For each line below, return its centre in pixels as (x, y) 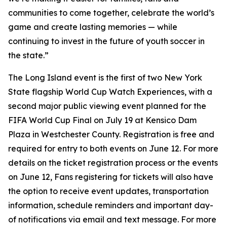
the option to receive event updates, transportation (108, 191)
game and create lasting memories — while (93, 27)
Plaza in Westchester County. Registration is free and (111, 134)
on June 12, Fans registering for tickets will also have (111, 177)
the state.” (28, 55)
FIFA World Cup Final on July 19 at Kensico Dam (102, 120)
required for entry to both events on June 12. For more (113, 148)
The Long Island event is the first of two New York (105, 78)
